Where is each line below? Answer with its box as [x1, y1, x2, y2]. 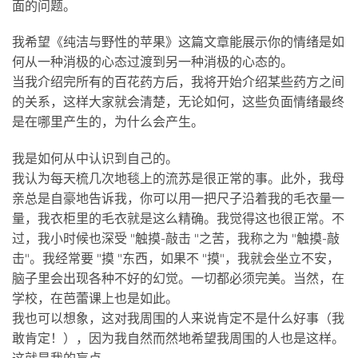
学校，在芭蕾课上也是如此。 [12, 291, 178, 307]
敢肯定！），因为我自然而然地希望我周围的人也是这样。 [12, 331, 344, 347]
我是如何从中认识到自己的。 [12, 151, 178, 167]
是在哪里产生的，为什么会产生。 [12, 114, 204, 130]
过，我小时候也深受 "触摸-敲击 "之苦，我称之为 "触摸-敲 [12, 231, 340, 247]
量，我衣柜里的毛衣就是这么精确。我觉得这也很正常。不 [12, 211, 344, 227]
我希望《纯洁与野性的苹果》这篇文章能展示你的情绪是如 [12, 34, 344, 50]
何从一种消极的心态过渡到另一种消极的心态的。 [12, 54, 293, 70]
